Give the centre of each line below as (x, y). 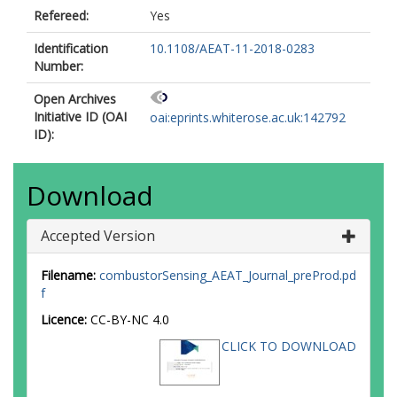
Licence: (66, 319)
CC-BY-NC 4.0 (130, 319)
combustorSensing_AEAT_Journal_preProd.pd (228, 275)
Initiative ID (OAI (80, 117)
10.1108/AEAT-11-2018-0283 (232, 48)
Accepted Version (98, 236)
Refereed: (61, 16)
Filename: (68, 275)
